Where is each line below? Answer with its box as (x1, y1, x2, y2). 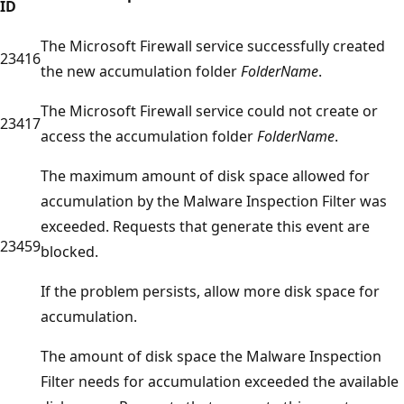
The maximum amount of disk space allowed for (41, 165, 370, 186)
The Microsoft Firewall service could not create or (41, 100, 378, 121)
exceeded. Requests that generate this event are (41, 216, 370, 236)
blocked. (41, 241, 98, 262)
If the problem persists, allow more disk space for (41, 280, 380, 301)
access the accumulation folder (41, 125, 257, 146)
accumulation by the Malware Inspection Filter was (41, 190, 387, 211)
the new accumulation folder (41, 60, 241, 81)
